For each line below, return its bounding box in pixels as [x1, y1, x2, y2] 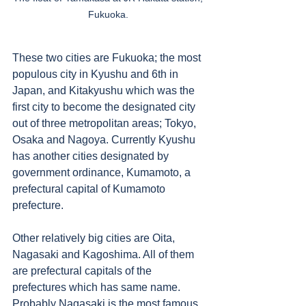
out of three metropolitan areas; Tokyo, [12, 117, 199, 129]
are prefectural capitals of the [12, 264, 154, 277]
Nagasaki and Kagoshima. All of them [12, 248, 197, 260]
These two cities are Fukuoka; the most [12, 51, 204, 64]
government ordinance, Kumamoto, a [12, 166, 193, 178]
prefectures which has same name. [12, 281, 183, 293]
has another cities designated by [12, 150, 171, 162]
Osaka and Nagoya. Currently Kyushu [12, 133, 198, 145]
